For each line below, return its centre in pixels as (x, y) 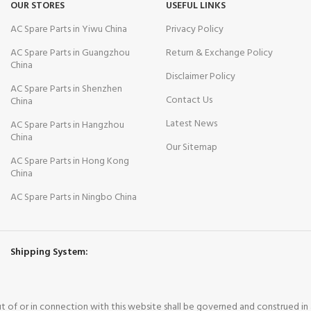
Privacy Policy (195, 30)
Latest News (192, 124)
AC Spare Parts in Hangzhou (67, 126)
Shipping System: (49, 253)
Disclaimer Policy (201, 77)
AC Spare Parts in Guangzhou (70, 53)
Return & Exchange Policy (219, 53)
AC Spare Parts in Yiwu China (69, 30)
